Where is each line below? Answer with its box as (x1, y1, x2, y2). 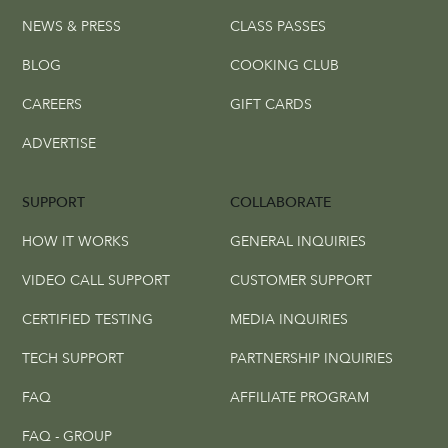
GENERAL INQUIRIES (229, 232, 366, 252)
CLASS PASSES (229, 17, 326, 37)
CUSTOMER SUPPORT (229, 271, 372, 291)
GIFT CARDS (229, 95, 312, 115)
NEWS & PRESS (22, 17, 122, 37)
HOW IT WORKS (22, 232, 130, 252)
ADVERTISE (22, 134, 97, 154)
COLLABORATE (229, 193, 331, 213)
